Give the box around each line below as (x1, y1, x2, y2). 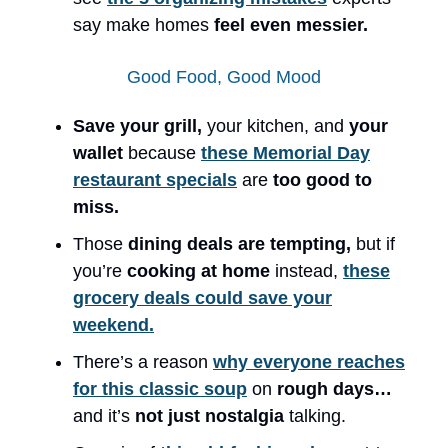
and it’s (73, 405, 135, 426)
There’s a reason (73, 351, 213, 372)
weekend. (73, 314, 154, 335)
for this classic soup (73, 378, 247, 399)
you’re (73, 260, 127, 281)
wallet (73, 142, 128, 163)
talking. (289, 405, 346, 426)
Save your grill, (73, 115, 207, 136)
